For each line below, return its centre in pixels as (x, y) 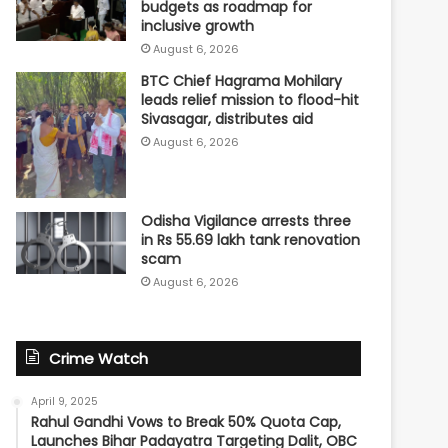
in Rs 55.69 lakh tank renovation (251, 239)
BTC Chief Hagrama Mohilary (242, 80)
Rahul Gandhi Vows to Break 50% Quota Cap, (186, 421)
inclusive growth (198, 25)
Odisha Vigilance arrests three (246, 220)
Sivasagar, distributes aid (227, 118)
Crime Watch (99, 358)
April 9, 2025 (65, 401)
